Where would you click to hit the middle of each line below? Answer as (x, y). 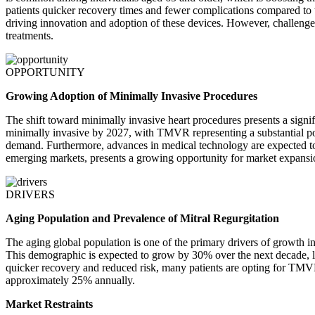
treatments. (30, 36)
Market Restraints (49, 304)
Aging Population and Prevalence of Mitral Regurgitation (142, 219)
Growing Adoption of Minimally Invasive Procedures (131, 96)
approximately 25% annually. (70, 281)
